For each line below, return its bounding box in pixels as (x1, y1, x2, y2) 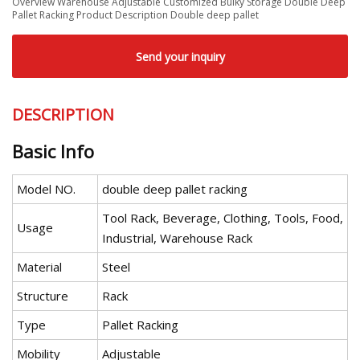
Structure (17, 288, 68, 305)
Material (17, 259, 62, 276)
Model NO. (17, 181, 76, 198)
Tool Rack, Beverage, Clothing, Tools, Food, (102, 210, 343, 227)
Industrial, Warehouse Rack (102, 230, 252, 247)
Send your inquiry (135, 48, 225, 64)
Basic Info (12, 139, 94, 164)
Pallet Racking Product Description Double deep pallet (12, 7, 259, 22)
